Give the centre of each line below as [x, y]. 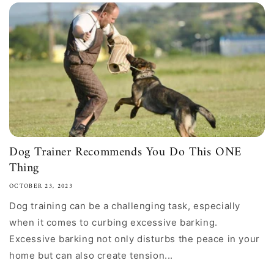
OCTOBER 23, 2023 [41, 186]
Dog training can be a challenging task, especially [125, 206]
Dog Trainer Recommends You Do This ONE [125, 153]
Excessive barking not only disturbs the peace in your [135, 239]
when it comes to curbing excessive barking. [113, 222]
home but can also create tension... [91, 255]
